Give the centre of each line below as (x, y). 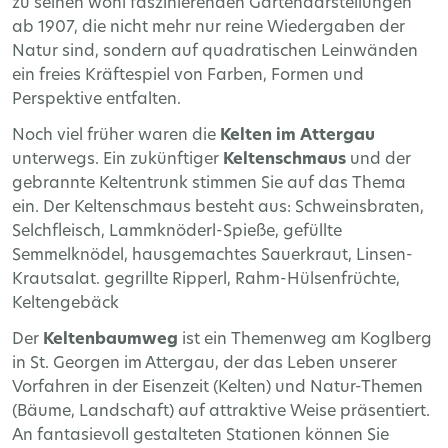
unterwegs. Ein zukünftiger (117, 160)
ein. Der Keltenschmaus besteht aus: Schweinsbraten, (218, 208)
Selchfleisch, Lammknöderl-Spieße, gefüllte (177, 232)
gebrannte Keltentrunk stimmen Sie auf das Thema (209, 184)
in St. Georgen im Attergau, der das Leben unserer (204, 364)
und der (380, 160)
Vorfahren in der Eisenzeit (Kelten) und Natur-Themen (217, 388)
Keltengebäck (65, 304)
